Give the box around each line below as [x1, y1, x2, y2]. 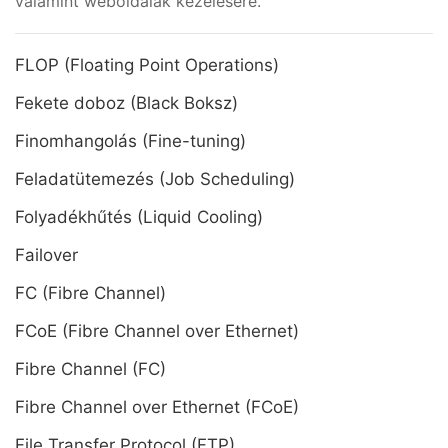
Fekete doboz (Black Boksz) [15, 93, 238, 113]
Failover [15, 245, 83, 265]
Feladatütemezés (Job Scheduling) [15, 169, 295, 189]
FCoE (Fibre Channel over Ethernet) [15, 321, 299, 341]
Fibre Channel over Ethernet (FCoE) [15, 397, 299, 417]
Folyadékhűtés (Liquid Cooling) [15, 207, 263, 227]
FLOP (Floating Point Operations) [15, 55, 279, 75]
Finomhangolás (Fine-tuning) [15, 131, 246, 151]
